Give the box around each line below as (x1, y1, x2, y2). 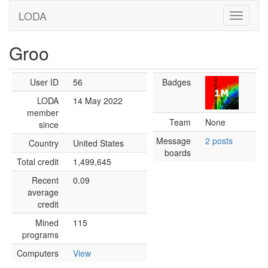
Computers (17, 247, 59, 259)
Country (29, 137, 59, 149)
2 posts (205, 135, 233, 147)
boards (165, 147, 191, 159)
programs (22, 229, 59, 240)
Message (156, 135, 191, 147)
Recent (32, 174, 59, 186)
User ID (30, 76, 59, 88)
